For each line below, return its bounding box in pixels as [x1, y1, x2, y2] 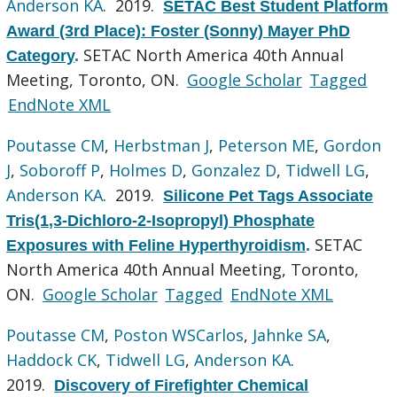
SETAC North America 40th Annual [83, 43, 345, 66]
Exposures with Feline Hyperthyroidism [6, 236, 307, 254]
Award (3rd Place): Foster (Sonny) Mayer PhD [6, 21, 351, 40]
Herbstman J [113, 134, 210, 156]
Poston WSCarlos [113, 323, 245, 346]
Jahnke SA [253, 323, 327, 346]
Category [6, 46, 75, 65]
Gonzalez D [191, 159, 277, 181]
